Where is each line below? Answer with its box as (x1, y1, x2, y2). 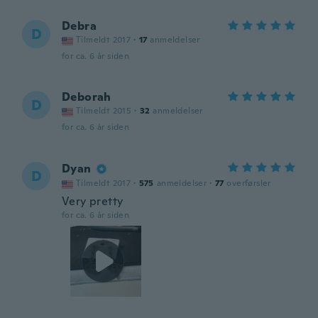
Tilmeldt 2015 (76, 105, 132, 116)
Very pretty (62, 194, 124, 209)
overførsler (226, 177, 271, 189)
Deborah (62, 89, 111, 104)
